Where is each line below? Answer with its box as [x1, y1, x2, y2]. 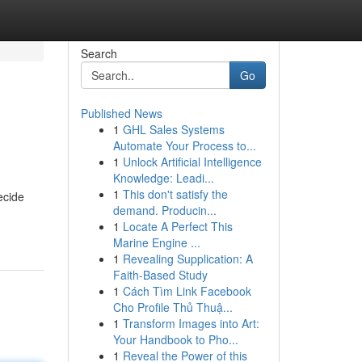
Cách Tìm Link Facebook [122, 283, 251, 299]
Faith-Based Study [112, 267, 208, 283]
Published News [80, 105, 162, 121]
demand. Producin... [112, 202, 217, 218]
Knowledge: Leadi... [112, 170, 214, 186]
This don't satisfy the [122, 186, 228, 202]
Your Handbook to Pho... [112, 331, 238, 347]
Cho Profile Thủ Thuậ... [112, 299, 233, 315]
